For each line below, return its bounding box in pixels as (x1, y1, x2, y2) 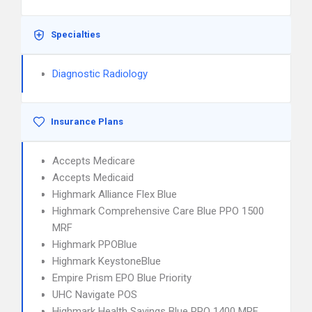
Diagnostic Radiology (52, 68, 148, 80)
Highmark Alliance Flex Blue (52, 188, 177, 201)
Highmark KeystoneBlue (52, 255, 161, 267)
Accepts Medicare (52, 155, 135, 167)
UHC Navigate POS (52, 288, 137, 301)
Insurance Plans (51, 116, 123, 127)
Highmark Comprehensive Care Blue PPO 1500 (52, 205, 264, 217)
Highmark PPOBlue (52, 238, 137, 251)
